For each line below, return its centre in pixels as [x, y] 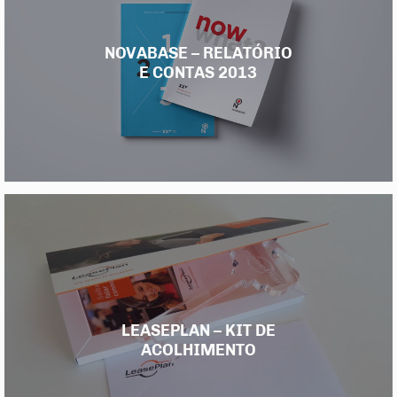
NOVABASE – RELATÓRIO [198, 53]
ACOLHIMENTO [198, 350]
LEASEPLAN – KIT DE [198, 330]
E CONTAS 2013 [198, 72]
